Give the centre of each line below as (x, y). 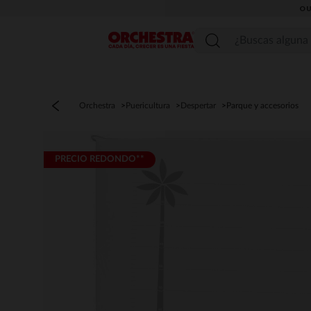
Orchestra (97, 106)
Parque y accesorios (262, 106)
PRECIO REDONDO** (100, 159)
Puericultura (148, 106)
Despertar (198, 106)
